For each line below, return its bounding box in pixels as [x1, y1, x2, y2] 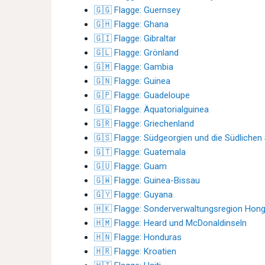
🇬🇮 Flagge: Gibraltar [94, 33, 176, 44]
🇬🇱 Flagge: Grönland [94, 47, 179, 58]
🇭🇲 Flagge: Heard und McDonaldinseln [94, 218, 247, 228]
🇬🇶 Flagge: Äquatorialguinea [94, 104, 209, 115]
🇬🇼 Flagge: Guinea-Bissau [94, 175, 200, 186]
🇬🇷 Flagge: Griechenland [94, 118, 194, 129]
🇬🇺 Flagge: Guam [94, 161, 167, 172]
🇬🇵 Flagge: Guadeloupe [94, 90, 190, 101]
